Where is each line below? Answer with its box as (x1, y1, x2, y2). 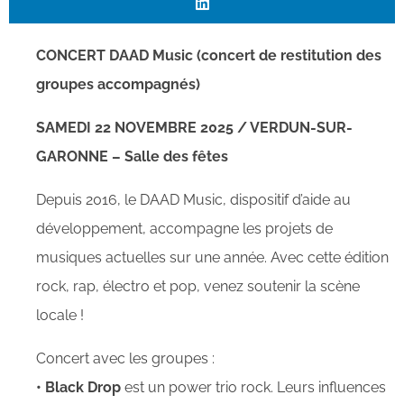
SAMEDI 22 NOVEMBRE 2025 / (36, 119, 250, 136)
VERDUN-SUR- (250, 119, 353, 136)
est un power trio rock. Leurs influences (121, 379, 386, 396)
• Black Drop (36, 379, 121, 396)
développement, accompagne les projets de (36, 220, 333, 237)
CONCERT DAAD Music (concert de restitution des (36, 47, 381, 64)
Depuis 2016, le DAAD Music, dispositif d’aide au (36, 191, 351, 208)
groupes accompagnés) (36, 76, 200, 93)
